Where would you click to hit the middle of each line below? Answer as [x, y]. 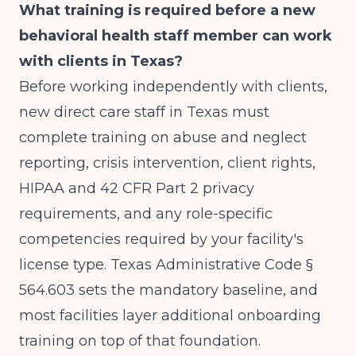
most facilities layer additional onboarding [170, 315]
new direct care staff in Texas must [144, 112]
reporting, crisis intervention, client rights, [167, 163]
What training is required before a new [167, 10]
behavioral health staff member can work [176, 36]
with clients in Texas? [101, 61]
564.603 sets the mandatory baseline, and [168, 290]
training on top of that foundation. [140, 341]
